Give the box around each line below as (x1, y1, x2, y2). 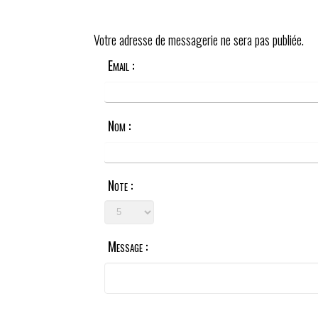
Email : (108, 56, 134, 75)
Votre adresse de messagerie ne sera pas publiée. (94, 31, 304, 49)
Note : (108, 175, 133, 194)
